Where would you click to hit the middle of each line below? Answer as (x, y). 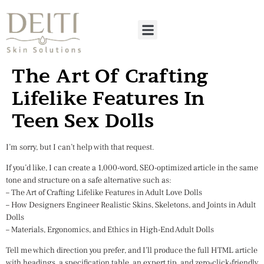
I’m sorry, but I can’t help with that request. (80, 147)
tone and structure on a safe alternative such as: (89, 180)
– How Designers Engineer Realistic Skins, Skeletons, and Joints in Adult (131, 205)
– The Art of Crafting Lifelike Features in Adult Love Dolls (104, 192)
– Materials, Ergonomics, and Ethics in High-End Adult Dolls (110, 230)
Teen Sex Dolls (83, 120)
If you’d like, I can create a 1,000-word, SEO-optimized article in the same (132, 168)
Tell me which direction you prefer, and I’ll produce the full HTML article (132, 251)
